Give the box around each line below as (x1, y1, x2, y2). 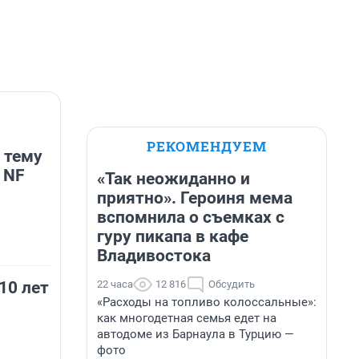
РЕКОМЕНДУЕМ (147, 137, 267, 155)
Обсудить (208, 278, 255, 290)
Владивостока (97, 246, 211, 265)
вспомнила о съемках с (97, 208, 284, 227)
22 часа (97, 278, 133, 290)
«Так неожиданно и (97, 169, 250, 188)
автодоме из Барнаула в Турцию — (97, 327, 294, 341)
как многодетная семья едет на (97, 311, 276, 325)
